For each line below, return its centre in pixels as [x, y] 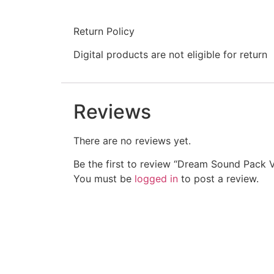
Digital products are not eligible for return [170, 55]
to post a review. [218, 178]
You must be [104, 178]
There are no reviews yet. [132, 140]
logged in [156, 178]
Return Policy [104, 31]
